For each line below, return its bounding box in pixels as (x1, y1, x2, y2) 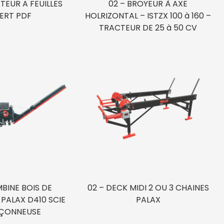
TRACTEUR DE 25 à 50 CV (99, 22, 197, 34)
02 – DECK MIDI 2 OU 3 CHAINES (87, 181, 209, 193)
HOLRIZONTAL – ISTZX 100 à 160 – (85, 10, 211, 22)
